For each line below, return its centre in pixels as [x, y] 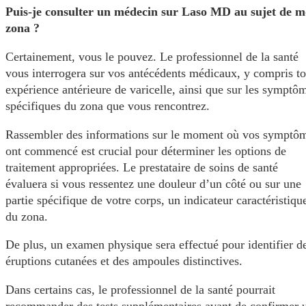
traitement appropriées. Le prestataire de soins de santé [142, 167]
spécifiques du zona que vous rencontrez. [108, 106]
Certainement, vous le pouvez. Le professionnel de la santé [152, 56]
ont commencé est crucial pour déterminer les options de [146, 151]
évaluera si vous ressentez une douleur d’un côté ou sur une [153, 183]
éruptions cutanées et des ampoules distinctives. [124, 261]
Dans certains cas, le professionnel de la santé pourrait [140, 289]
